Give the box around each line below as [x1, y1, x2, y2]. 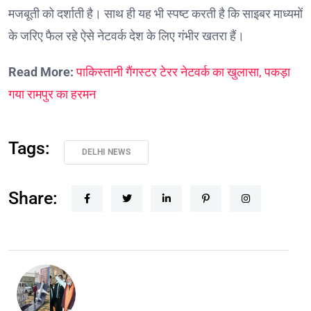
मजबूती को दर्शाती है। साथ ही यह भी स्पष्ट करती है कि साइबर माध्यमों [8, 6, 303, 21]
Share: [8, 187, 58, 208]
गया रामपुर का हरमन [8, 86, 96, 101]
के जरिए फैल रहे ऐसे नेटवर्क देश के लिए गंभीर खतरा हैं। [8, 28, 244, 43]
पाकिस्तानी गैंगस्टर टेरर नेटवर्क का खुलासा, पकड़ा [76, 64, 290, 79]
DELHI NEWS [82, 146, 131, 157]
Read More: [8, 64, 76, 79]
